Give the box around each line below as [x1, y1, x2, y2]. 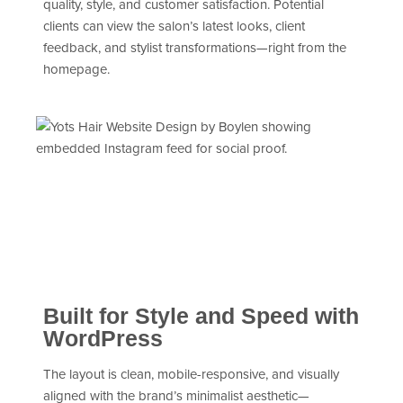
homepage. [43, 59, 110, 79]
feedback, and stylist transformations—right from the [43, 38, 346, 58]
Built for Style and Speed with [43, 303, 359, 329]
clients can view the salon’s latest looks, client [43, 16, 305, 36]
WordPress [43, 326, 163, 352]
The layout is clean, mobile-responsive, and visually [43, 364, 339, 384]
